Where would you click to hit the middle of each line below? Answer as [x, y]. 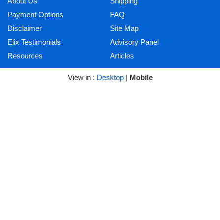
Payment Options [35, 14]
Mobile [141, 77]
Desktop [110, 77]
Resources [25, 55]
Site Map [124, 28]
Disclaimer [25, 28]
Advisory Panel [135, 42]
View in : [82, 77]
